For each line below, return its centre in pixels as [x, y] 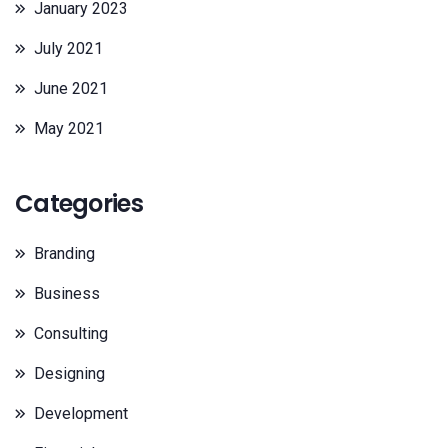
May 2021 [69, 128]
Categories [79, 203]
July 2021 [68, 48]
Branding [64, 253]
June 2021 [71, 88]
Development [81, 413]
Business [67, 293]
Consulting [71, 333]
